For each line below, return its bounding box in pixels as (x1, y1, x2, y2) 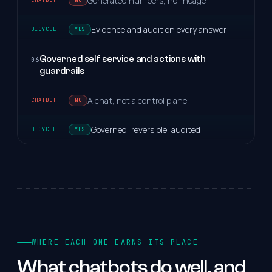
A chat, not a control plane (87, 94, 188, 106)
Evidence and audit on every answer (90, 23, 226, 35)
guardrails (39, 65, 84, 76)
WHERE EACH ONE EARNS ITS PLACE (32, 237, 199, 247)
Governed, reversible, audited (90, 123, 200, 135)
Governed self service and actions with (39, 53, 206, 64)
